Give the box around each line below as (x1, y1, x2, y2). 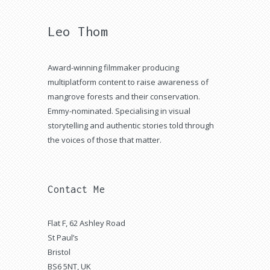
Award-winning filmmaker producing (48, 62, 179, 73)
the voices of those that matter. (48, 134, 162, 145)
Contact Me (48, 184, 105, 195)
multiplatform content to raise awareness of (48, 77, 209, 87)
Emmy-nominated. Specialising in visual (48, 105, 190, 116)
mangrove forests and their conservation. (48, 91, 200, 102)
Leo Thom (48, 24, 108, 39)
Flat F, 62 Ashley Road (48, 218, 125, 228)
